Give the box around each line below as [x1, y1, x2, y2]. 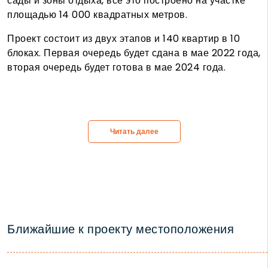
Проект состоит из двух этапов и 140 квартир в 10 [7, 32, 240, 46]
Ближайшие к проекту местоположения [7, 221, 234, 238]
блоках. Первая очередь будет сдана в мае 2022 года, [7, 46, 261, 60]
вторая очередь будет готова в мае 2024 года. [7, 60, 226, 75]
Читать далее [109, 126, 159, 137]
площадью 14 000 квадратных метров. [7, 8, 187, 22]
